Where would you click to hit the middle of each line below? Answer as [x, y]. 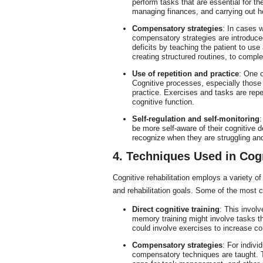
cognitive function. [163, 102]
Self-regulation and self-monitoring [195, 119]
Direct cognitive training [176, 209]
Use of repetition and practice [185, 74]
